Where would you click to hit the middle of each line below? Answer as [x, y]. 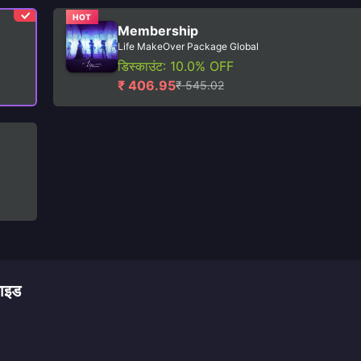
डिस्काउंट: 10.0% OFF [176, 66]
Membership [158, 31]
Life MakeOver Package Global [188, 46]
